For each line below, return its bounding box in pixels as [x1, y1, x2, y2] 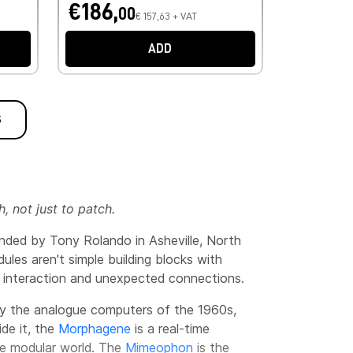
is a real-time [131, 320, 210, 336]
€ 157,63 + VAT [135, 9, 197, 21]
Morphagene [58, 320, 131, 336]
